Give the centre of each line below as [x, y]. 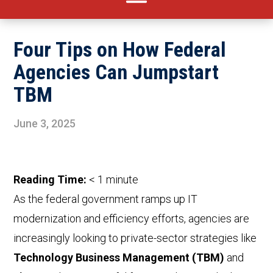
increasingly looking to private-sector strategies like [135, 238]
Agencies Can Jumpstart [116, 72]
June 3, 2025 [45, 124]
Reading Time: [51, 180]
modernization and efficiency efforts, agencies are [132, 219]
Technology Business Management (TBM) [119, 258]
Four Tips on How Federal [120, 50]
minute [122, 180]
